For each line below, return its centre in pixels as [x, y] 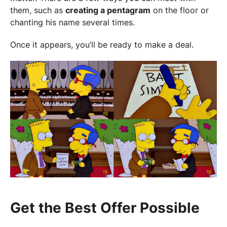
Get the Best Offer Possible [105, 207]
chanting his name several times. [72, 22]
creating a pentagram [108, 10]
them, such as [38, 10]
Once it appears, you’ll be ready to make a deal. [102, 44]
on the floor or [180, 10]
